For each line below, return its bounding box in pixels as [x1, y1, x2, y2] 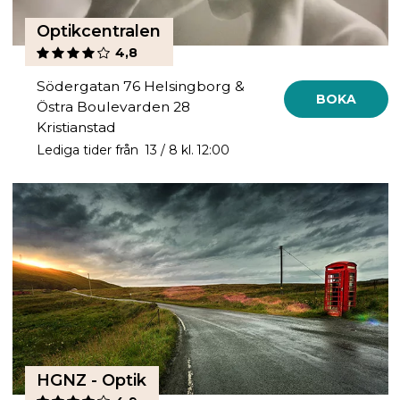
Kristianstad [37, 119, 117, 137]
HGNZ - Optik [37, 370, 147, 390]
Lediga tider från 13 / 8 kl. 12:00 [37, 142, 230, 157]
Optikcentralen [37, 21, 162, 42]
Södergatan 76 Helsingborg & [37, 78, 246, 96]
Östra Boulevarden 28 [37, 98, 191, 116]
